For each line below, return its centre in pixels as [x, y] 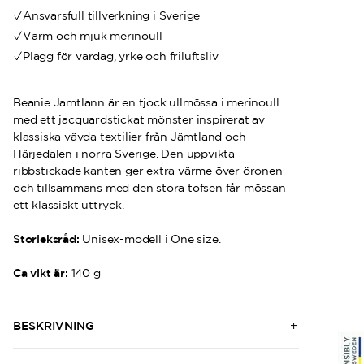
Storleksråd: [48, 239]
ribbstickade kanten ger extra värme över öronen [148, 171]
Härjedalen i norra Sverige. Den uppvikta [124, 154]
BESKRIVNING [54, 326]
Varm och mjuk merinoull [93, 36]
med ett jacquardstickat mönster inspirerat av [139, 119]
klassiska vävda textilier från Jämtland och [130, 136]
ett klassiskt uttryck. [69, 205]
